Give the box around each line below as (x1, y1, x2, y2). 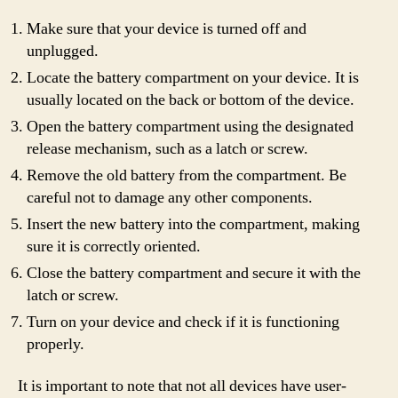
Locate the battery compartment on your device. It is (27, 67, 359, 88)
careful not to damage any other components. (27, 187, 313, 208)
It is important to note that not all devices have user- (18, 376, 346, 396)
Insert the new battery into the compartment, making (27, 213, 360, 235)
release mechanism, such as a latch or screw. (27, 138, 308, 159)
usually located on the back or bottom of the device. (27, 89, 354, 110)
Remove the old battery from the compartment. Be (27, 164, 346, 186)
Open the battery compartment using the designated (27, 115, 354, 137)
